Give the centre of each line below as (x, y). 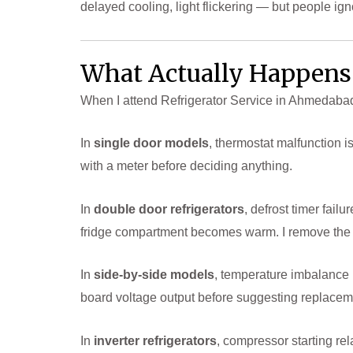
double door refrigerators (169, 209)
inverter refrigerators (155, 341)
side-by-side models (154, 275)
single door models (151, 143)
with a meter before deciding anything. (186, 166)
